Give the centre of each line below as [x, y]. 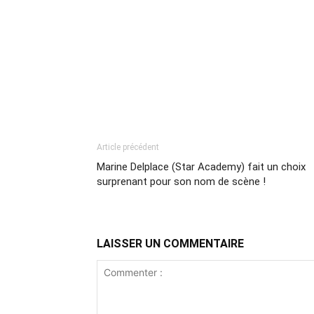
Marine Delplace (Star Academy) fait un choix [201, 167]
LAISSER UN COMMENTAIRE [170, 244]
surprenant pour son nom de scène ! [181, 182]
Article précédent [128, 147]
